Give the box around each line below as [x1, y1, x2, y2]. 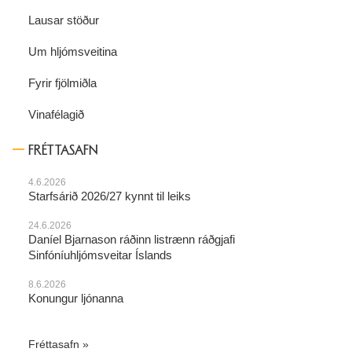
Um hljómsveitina [28, 44, 117, 58]
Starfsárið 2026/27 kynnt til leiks [28, 189, 191, 203]
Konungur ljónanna [28, 291, 123, 305]
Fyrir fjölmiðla [28, 75, 97, 90]
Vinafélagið [28, 107, 84, 121]
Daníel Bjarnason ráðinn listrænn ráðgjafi [28, 232, 235, 246]
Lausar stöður [28, 13, 99, 27]
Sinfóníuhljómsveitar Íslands [28, 247, 172, 262]
